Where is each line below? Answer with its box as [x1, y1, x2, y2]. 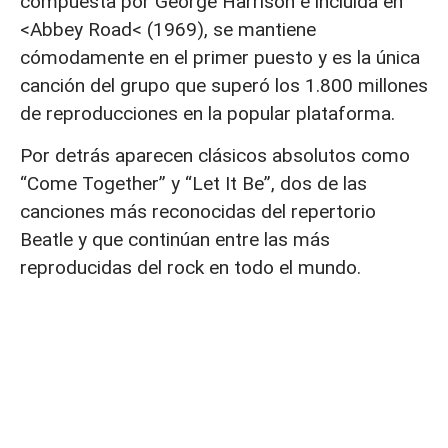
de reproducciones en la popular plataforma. [20, 101, 395, 125]
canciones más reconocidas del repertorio [20, 200, 376, 224]
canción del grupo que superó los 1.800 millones [20, 73, 428, 97]
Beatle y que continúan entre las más [20, 228, 330, 252]
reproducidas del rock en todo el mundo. [20, 256, 361, 280]
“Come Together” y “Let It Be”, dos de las [20, 172, 367, 196]
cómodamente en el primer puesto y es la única [20, 45, 420, 69]
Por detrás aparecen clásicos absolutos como [20, 144, 410, 168]
